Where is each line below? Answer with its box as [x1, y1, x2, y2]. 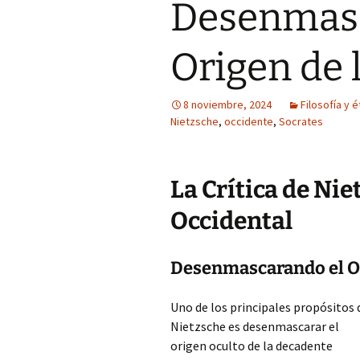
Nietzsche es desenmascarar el [170, 318, 339, 334]
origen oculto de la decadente [170, 337, 333, 354]
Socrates [279, 114, 323, 129]
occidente [224, 114, 273, 129]
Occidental [170, 207, 292, 235]
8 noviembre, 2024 [183, 97, 272, 112]
